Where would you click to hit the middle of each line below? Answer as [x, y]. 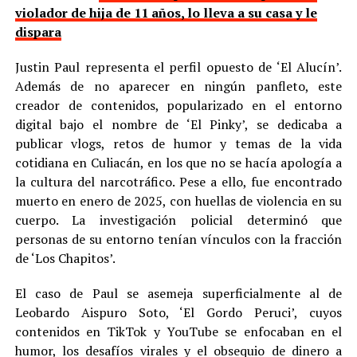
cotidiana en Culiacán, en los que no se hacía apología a [178, 163]
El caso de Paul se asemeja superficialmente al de [178, 294]
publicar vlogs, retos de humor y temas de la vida [178, 144]
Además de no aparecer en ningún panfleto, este [178, 86]
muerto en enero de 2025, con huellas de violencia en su [178, 201]
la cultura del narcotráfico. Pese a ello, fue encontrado [178, 182]
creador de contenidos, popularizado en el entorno [178, 106]
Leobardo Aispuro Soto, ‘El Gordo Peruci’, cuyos [178, 313]
